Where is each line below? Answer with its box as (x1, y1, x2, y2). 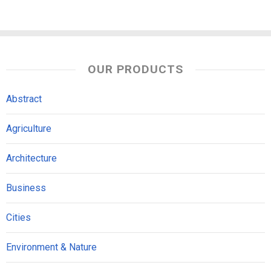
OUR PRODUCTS (88, 62, 183, 76)
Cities (6, 212, 31, 223)
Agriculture (6, 123, 51, 134)
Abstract (6, 93, 42, 105)
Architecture (6, 152, 57, 164)
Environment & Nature (6, 241, 97, 253)
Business (6, 182, 46, 194)
